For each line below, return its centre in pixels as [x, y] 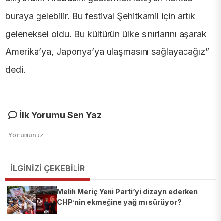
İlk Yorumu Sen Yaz [59, 115]
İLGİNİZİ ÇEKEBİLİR [48, 168]
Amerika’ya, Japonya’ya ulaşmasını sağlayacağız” [107, 52]
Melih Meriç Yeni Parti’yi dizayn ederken [127, 192]
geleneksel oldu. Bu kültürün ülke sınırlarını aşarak [106, 34]
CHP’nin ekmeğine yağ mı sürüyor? [119, 202]
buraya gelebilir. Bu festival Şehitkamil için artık [100, 16]
